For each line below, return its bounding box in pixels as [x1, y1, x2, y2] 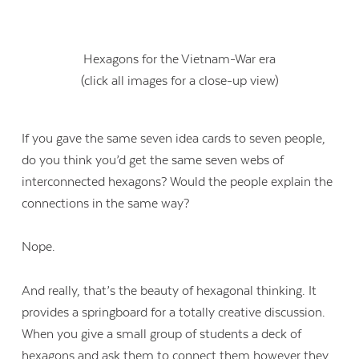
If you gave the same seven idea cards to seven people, [22, 131, 326, 147]
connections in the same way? [22, 196, 193, 212]
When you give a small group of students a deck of [22, 326, 302, 341]
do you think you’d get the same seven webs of [22, 153, 284, 168]
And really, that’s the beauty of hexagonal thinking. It [22, 283, 317, 298]
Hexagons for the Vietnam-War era [83, 52, 276, 67]
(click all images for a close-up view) [80, 74, 279, 89]
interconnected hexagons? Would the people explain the [22, 175, 333, 190]
